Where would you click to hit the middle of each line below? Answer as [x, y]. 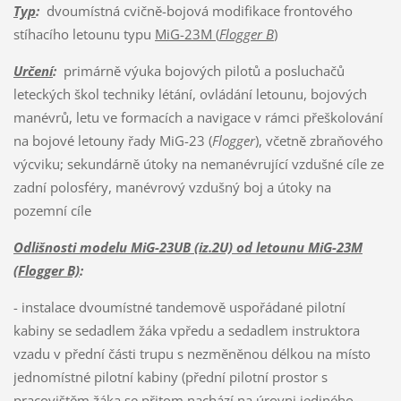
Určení [33, 70]
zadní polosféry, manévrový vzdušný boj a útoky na [172, 187]
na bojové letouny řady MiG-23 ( [112, 140]
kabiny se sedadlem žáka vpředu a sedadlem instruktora [186, 330]
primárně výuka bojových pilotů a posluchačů [200, 70]
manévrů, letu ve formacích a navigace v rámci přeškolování [198, 117]
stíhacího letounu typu [84, 34]
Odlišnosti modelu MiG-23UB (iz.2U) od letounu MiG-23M [188, 247]
